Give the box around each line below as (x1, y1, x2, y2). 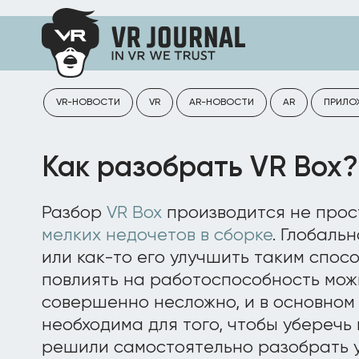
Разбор (42, 204, 107, 222)
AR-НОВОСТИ (189, 98, 254, 107)
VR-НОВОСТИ (56, 98, 120, 107)
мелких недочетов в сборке (42, 227, 272, 244)
